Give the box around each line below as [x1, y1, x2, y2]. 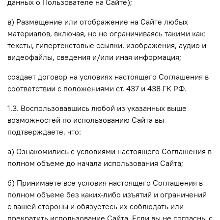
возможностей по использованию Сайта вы [7, 114, 164, 125]
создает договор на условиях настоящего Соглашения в [7, 71, 209, 82]
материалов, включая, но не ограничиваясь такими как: [7, 28, 206, 38]
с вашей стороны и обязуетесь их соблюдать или [7, 201, 184, 211]
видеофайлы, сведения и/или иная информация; [7, 52, 181, 62]
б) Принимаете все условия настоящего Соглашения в [7, 177, 203, 188]
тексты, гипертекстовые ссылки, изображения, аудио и [7, 40, 206, 50]
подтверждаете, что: [7, 126, 81, 137]
